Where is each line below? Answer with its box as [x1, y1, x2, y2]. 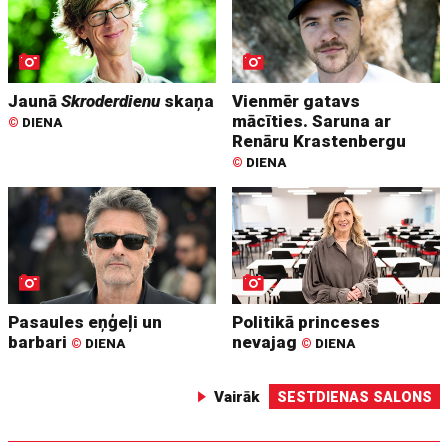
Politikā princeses [232, 312, 381, 333]
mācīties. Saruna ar [232, 111, 392, 132]
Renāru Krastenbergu [232, 131, 407, 152]
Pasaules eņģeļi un [8, 312, 163, 333]
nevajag [232, 332, 302, 353]
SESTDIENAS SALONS [276, 389, 432, 406]
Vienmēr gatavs [232, 91, 361, 112]
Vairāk [213, 388, 260, 407]
